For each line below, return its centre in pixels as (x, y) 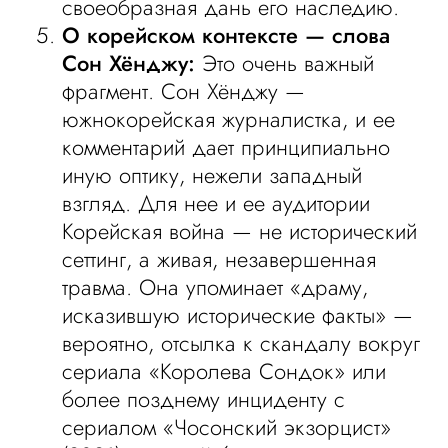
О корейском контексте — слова (226, 35)
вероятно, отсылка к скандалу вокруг (241, 343)
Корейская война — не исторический (240, 231)
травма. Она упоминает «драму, (215, 287)
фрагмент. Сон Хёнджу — (184, 91)
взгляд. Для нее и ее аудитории (216, 203)
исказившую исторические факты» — (238, 315)
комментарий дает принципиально (226, 147)
